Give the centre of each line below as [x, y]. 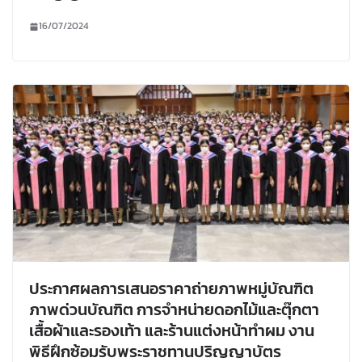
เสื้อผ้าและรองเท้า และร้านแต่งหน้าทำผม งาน [172, 330]
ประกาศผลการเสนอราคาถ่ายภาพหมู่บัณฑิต [171, 288]
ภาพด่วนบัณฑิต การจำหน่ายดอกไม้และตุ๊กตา [174, 309]
